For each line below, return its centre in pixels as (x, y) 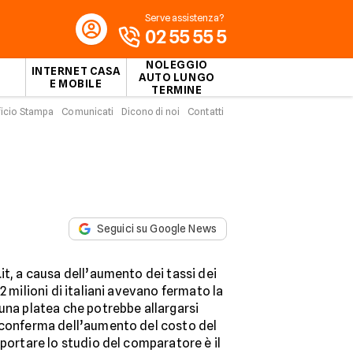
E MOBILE (76, 84)
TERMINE (177, 90)
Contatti (206, 111)
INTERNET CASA (76, 71)
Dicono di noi (151, 111)
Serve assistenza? (184, 18)
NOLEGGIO (177, 65)
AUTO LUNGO (177, 77)
